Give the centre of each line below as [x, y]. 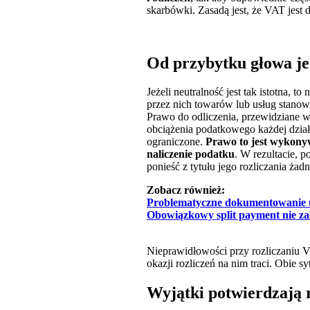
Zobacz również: [186, 190]
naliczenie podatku [191, 154]
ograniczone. [176, 142]
